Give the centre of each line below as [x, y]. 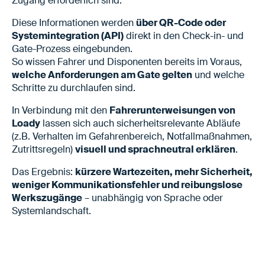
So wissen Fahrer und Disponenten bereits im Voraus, [127, 62]
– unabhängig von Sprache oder [153, 198]
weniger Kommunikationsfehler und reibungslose [127, 185]
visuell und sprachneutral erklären [155, 149]
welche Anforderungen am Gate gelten [102, 75]
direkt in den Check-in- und [184, 35]
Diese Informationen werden [74, 22]
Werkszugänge [47, 198]
